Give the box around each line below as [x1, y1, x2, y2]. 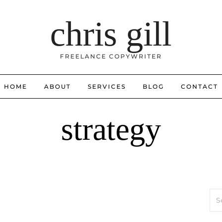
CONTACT [181, 83, 218, 90]
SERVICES [88, 83, 126, 90]
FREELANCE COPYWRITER [59, 53, 162, 60]
